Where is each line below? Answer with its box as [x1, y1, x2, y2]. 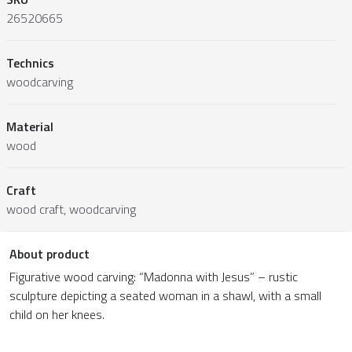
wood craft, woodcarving [6, 200, 136, 219]
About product [9, 244, 90, 264]
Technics [6, 53, 54, 73]
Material [6, 117, 53, 137]
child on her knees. [9, 305, 104, 324]
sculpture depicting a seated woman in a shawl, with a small [9, 286, 321, 306]
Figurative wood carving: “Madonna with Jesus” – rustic [9, 267, 298, 287]
